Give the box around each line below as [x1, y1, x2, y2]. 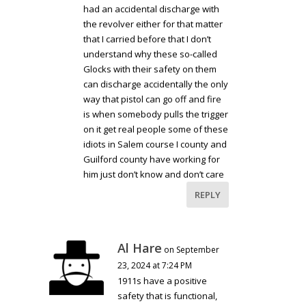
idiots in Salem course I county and [83, 138, 227, 151]
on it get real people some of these [83, 123, 229, 136]
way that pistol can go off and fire [83, 93, 222, 106]
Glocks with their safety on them [83, 63, 217, 76]
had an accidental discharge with [83, 3, 220, 16]
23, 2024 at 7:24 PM [117, 260, 193, 272]
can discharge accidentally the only [83, 78, 229, 91]
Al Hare [117, 240, 163, 257]
